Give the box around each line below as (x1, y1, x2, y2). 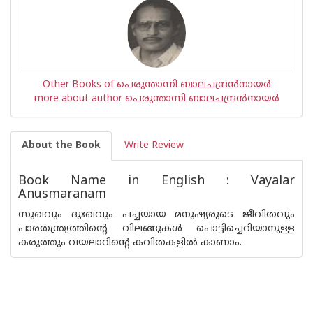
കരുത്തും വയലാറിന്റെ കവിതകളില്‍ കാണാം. (18, 237, 242, 249)
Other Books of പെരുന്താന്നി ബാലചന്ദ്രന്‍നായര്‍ (42, 79, 271, 91)
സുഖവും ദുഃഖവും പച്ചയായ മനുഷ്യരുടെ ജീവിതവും (18, 209, 295, 221)
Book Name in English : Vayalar (18, 173, 295, 189)
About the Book (22, 140, 101, 152)
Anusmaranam (18, 187, 106, 203)
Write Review (124, 140, 184, 152)
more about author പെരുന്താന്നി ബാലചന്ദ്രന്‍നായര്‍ (34, 93, 279, 105)
